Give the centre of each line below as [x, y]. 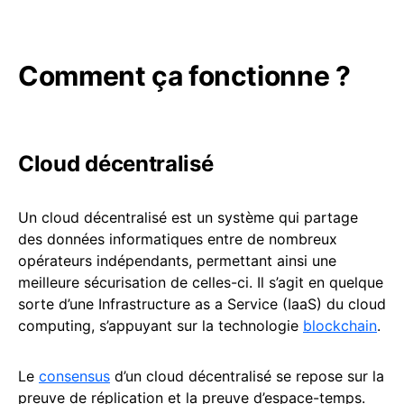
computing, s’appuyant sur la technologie [161, 326]
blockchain [340, 326]
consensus [74, 376]
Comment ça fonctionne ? [184, 76]
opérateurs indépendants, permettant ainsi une [177, 261]
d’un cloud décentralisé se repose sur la [247, 376]
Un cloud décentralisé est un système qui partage [188, 217]
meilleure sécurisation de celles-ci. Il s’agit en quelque [201, 282]
